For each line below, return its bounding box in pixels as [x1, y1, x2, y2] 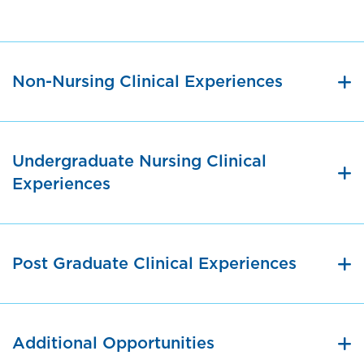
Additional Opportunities [12, 336, 214, 352]
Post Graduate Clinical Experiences [12, 256, 297, 272]
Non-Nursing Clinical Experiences [12, 74, 283, 90]
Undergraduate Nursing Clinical [12, 154, 266, 170]
